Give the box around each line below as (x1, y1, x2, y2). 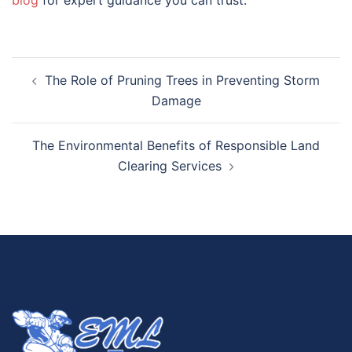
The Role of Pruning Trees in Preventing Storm (45, 72, 320, 89)
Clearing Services (118, 158, 222, 174)
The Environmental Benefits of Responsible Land (32, 137, 320, 154)
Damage (151, 93, 201, 109)
